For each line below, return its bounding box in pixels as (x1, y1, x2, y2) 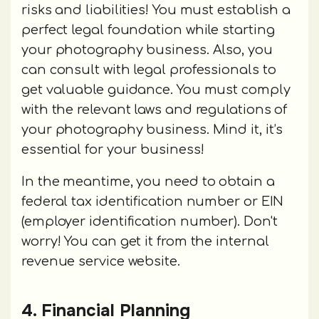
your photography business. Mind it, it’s (21, 122, 283, 137)
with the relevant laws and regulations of (21, 103, 288, 117)
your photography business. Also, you (21, 43, 273, 58)
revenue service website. (21, 254, 180, 269)
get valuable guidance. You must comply (21, 83, 291, 98)
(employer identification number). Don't (21, 214, 278, 229)
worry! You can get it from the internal (21, 234, 269, 249)
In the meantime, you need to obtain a (21, 174, 275, 189)
